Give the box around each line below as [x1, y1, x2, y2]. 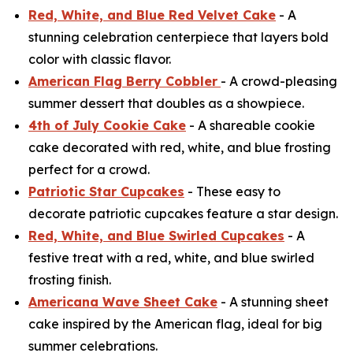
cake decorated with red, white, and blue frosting [28, 139, 331, 156]
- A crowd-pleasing [221, 73, 337, 90]
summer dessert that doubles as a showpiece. [28, 95, 304, 112]
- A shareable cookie [186, 117, 315, 134]
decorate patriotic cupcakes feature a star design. [28, 206, 338, 222]
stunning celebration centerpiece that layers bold [28, 29, 329, 46]
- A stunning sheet [217, 294, 329, 310]
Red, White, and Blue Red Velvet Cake [28, 7, 276, 24]
